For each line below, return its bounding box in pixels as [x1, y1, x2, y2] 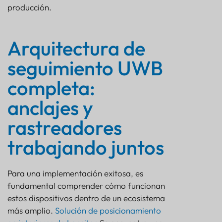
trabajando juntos [7, 135, 164, 160]
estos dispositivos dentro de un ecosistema [7, 193, 165, 204]
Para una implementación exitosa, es [7, 168, 143, 179]
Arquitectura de [7, 36, 145, 61]
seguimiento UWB [7, 55, 163, 81]
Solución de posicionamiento [55, 205, 161, 216]
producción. [7, 2, 52, 13]
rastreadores [7, 115, 122, 140]
